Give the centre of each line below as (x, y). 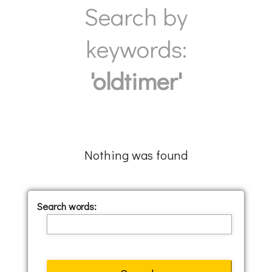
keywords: (136, 48)
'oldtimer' (136, 80)
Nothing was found (136, 155)
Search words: (66, 206)
